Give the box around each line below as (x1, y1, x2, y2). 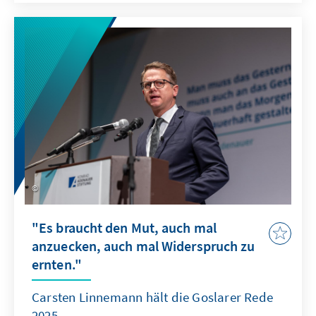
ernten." (32, 255, 82, 274)
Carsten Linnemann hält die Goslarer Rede (32, 288, 274, 306)
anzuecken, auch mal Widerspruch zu (32, 237, 255, 255)
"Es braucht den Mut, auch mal (32, 219, 217, 237)
